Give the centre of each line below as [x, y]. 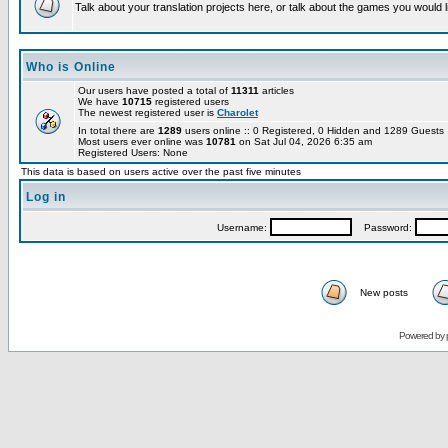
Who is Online [71, 67]
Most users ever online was [142, 141]
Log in [46, 197]
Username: [243, 227]
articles [276, 90]
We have [100, 101]
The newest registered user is [147, 112]
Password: [383, 227]
